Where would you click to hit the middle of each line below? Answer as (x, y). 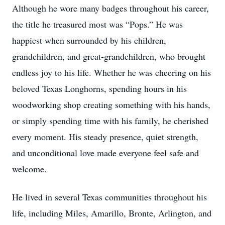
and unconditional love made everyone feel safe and (105, 153)
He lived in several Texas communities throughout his (109, 197)
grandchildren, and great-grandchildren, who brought (109, 56)
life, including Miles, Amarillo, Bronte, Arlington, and (112, 213)
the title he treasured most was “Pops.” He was (97, 24)
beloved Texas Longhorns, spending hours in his (99, 88)
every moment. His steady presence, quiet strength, (105, 137)
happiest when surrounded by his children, (89, 40)
